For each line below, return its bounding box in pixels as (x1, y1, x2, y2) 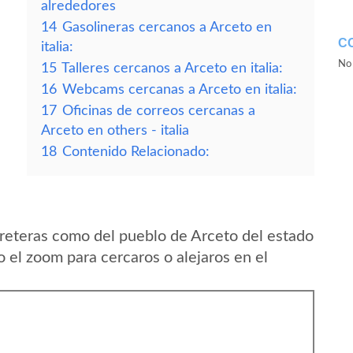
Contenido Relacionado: (62, 145, 210, 158)
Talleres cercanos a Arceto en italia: (61, 61, 283, 75)
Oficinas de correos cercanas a (62, 104, 255, 117)
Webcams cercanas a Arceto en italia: (62, 83, 297, 96)
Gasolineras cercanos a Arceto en (62, 20, 272, 34)
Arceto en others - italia (41, 124, 189, 137)
